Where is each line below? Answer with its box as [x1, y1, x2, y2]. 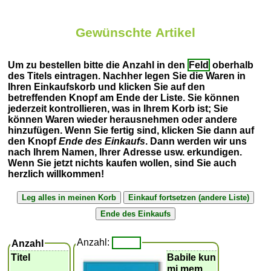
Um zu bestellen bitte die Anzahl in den [8, 59, 188, 70]
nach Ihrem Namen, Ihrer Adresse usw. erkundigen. [8, 146, 243, 157]
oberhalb [210, 59, 254, 70]
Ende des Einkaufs [59, 135, 146, 146]
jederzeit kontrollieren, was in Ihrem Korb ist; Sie [8, 103, 229, 114]
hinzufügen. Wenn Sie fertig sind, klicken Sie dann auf [8, 125, 255, 135]
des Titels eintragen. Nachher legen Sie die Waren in [8, 70, 246, 81]
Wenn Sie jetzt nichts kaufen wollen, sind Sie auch [8, 157, 237, 168]
